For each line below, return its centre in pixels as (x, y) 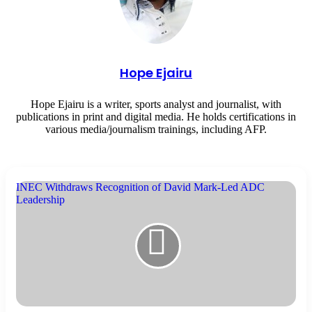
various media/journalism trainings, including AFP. (156, 130)
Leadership (40, 200)
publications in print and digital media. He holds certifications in (156, 117)
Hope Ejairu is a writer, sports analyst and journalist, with (156, 104)
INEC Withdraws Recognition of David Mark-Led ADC (140, 187)
